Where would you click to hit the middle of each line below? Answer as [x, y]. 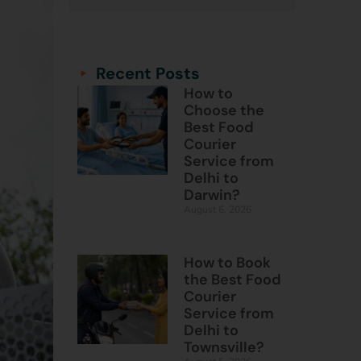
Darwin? [212, 195]
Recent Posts [147, 73]
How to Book [227, 262]
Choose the [224, 110]
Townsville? [224, 347]
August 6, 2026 [217, 209]
